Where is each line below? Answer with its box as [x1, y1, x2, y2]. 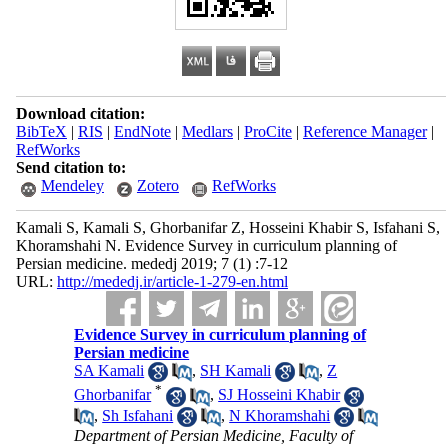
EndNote [113, 123, 171, 140]
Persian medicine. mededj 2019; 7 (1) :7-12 [15, 255, 288, 272]
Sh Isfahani [102, 406, 174, 424]
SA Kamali [74, 362, 145, 379]
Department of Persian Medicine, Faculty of [74, 427, 354, 445]
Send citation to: [15, 159, 126, 176]
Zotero [136, 177, 179, 194]
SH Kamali [200, 362, 272, 379]
